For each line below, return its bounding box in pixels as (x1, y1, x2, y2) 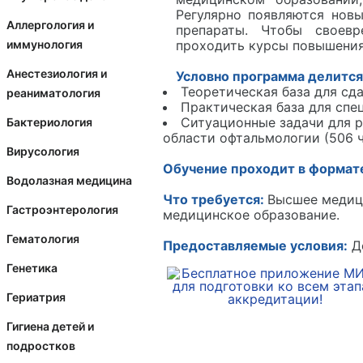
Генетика (6, 261, 58, 275)
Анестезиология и (6, 66, 107, 80)
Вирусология (6, 144, 79, 158)
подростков (6, 339, 75, 352)
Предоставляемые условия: (162, 237, 348, 254)
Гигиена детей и (6, 319, 94, 333)
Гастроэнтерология (6, 203, 118, 216)
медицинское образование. (162, 207, 340, 224)
